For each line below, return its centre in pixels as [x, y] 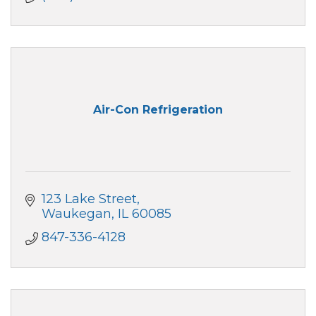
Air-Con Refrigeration [158, 110]
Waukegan [76, 213]
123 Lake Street [89, 199]
